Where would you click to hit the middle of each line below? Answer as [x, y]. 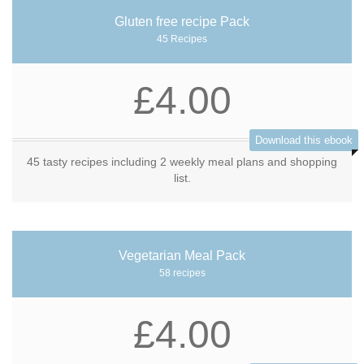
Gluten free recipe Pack [182, 22]
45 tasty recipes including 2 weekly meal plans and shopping [182, 162]
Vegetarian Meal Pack [182, 256]
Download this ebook [304, 140]
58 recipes [182, 273]
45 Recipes [182, 39]
